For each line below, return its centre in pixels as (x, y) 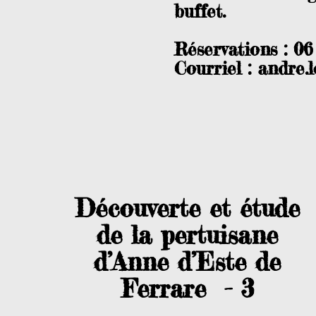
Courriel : (216, 68)
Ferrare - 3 (187, 289)
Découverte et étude (187, 208)
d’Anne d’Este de (187, 262)
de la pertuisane (187, 235)
